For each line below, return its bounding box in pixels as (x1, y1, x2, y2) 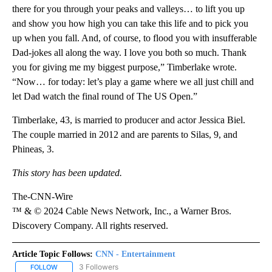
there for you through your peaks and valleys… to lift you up (12, 4, 245, 15)
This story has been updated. (12, 168, 122, 178)
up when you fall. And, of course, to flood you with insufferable (12, 33, 257, 44)
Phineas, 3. (12, 144, 54, 155)
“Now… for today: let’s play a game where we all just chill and (12, 76, 254, 87)
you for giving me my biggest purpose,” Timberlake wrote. (12, 62, 237, 73)
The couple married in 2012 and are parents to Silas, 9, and (12, 129, 237, 140)
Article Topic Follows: (12, 250, 93, 259)
